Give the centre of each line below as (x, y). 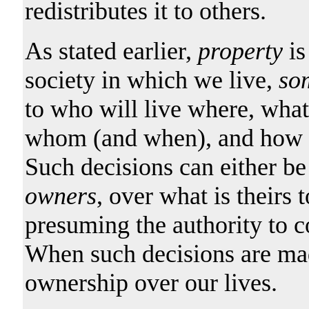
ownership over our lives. (151, 282)
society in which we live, (151, 80)
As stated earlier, (111, 51)
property (240, 51)
